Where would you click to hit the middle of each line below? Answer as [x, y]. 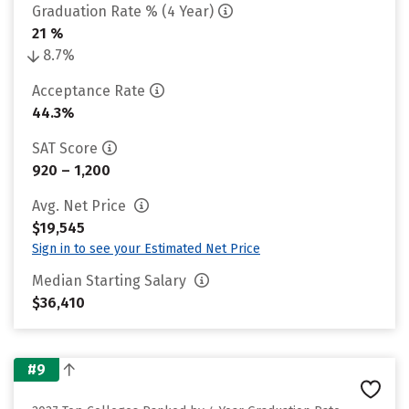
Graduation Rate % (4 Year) [123, 11]
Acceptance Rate [89, 91]
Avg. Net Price [81, 206]
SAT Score [65, 148]
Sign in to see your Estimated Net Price [146, 249]
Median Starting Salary [111, 281]
